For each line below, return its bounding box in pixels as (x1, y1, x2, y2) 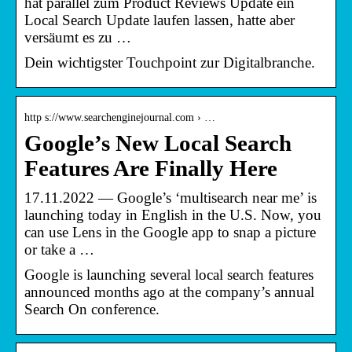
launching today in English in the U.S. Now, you (24, 206, 321, 223)
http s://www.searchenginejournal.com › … (24, 111, 215, 123)
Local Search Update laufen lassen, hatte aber (24, 11, 295, 28)
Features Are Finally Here (24, 156, 277, 181)
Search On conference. (24, 300, 159, 317)
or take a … (24, 240, 94, 258)
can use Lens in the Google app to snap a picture (24, 223, 316, 240)
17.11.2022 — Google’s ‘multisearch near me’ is (24, 189, 317, 206)
